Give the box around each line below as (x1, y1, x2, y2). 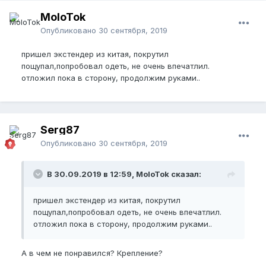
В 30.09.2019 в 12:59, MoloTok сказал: (47, 169, 201, 179)
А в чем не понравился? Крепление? (21, 248, 163, 258)
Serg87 (40, 123, 80, 137)
